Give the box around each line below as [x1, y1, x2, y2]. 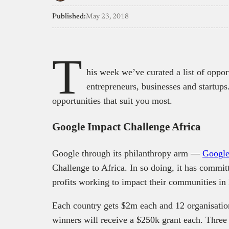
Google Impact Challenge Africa [52, 120, 201, 133]
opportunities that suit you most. [52, 95, 172, 106]
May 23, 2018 [86, 13, 129, 20]
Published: [52, 13, 86, 20]
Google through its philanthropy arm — [52, 148, 202, 158]
